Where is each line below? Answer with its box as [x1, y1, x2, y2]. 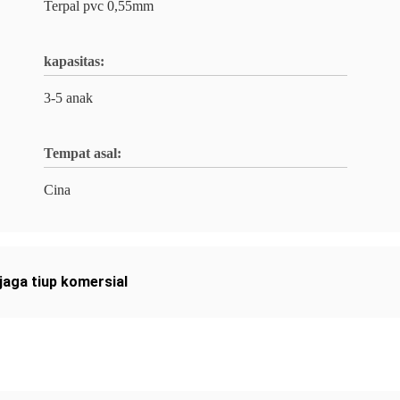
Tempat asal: [44, 146, 121, 161]
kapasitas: [44, 54, 104, 69]
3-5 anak [44, 90, 93, 105]
